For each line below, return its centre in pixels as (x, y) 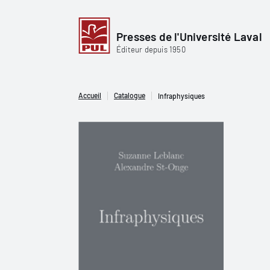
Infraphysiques (181, 96)
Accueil (90, 95)
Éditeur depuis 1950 (151, 49)
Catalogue (130, 95)
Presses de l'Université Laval (189, 36)
